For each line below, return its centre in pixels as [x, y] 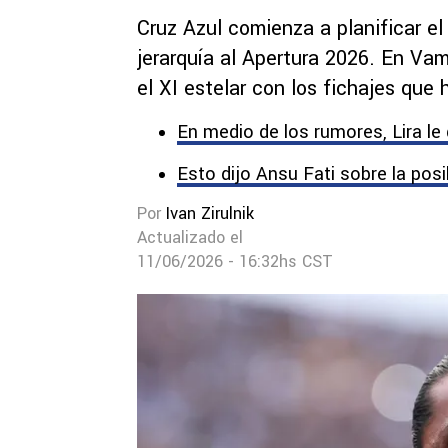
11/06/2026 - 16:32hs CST [235, 261]
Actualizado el [190, 237]
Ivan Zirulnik [210, 213]
